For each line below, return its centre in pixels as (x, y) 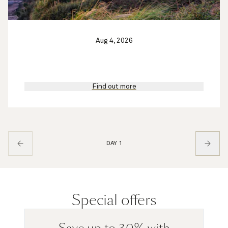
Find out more (114, 86)
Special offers (114, 200)
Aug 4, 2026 (114, 40)
